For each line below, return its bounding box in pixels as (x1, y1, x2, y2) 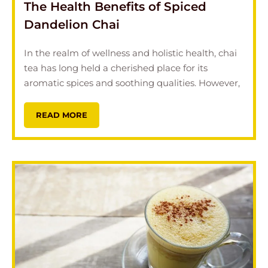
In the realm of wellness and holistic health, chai (24, 47, 237, 59)
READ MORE (36, 109, 87, 120)
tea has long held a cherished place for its (24, 62, 208, 74)
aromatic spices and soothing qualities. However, (24, 77, 240, 89)
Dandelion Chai (24, 17, 120, 32)
